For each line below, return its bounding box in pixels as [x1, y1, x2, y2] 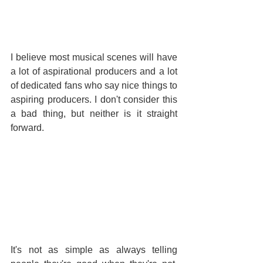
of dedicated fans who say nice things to [11, 80, 177, 90]
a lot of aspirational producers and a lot [11, 66, 177, 76]
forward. [11, 122, 44, 133]
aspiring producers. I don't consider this [11, 94, 177, 104]
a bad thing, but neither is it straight [11, 108, 177, 119]
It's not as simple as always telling [11, 244, 177, 255]
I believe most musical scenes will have [11, 52, 177, 62]
